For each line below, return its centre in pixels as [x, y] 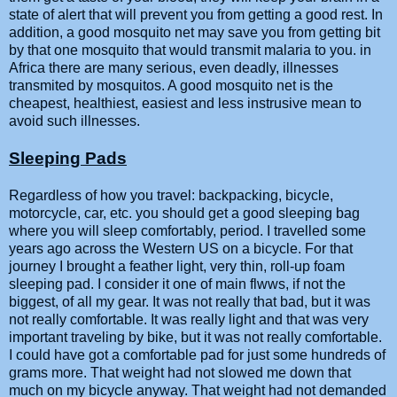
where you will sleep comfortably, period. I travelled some [187, 230]
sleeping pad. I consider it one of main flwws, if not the [177, 284]
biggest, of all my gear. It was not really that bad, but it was [190, 301]
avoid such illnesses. [74, 121]
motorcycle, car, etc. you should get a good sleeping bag [184, 213]
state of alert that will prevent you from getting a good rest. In [196, 14]
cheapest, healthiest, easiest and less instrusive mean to [185, 103]
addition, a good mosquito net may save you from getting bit [195, 32]
